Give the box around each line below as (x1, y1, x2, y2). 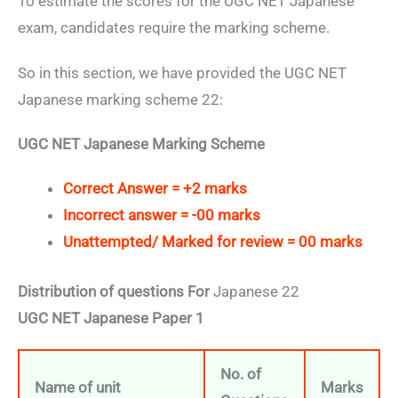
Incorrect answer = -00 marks (63, 206, 260, 225)
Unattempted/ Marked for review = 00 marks (63, 233, 362, 251)
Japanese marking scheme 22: (18, 90, 223, 108)
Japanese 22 (213, 282, 299, 300)
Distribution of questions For (18, 282, 213, 300)
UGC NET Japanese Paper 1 (18, 308, 204, 327)
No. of (220, 365, 261, 384)
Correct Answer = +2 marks (63, 179, 247, 198)
